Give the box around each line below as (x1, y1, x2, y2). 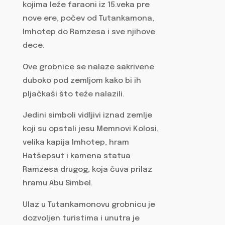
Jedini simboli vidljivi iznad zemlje (22, 111, 152, 120)
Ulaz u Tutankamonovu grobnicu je (22, 200, 155, 209)
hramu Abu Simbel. (22, 179, 93, 188)
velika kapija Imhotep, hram (22, 139, 129, 147)
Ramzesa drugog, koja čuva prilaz (22, 166, 152, 174)
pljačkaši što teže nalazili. (22, 90, 125, 98)
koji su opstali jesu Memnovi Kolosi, (22, 125, 159, 134)
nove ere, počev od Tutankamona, (22, 15, 154, 23)
